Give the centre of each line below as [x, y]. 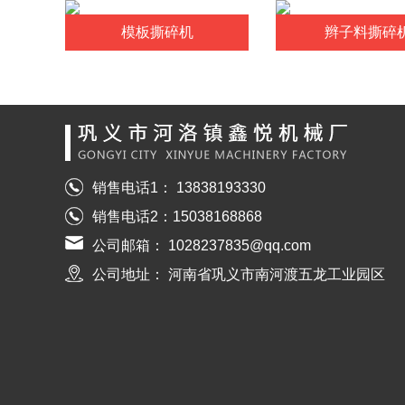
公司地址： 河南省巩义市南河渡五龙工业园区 [239, 274]
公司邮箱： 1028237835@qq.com [202, 245]
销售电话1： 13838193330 [179, 187]
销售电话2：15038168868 [177, 216]
